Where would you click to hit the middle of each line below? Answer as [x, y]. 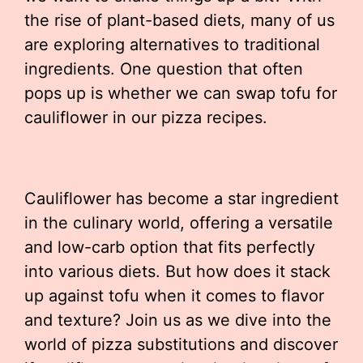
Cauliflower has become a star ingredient [181, 199]
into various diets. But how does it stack [177, 272]
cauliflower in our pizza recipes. [146, 118]
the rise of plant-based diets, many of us [179, 21]
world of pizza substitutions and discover [181, 345]
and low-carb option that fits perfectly [170, 248]
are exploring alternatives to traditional [172, 45]
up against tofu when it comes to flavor [174, 296]
